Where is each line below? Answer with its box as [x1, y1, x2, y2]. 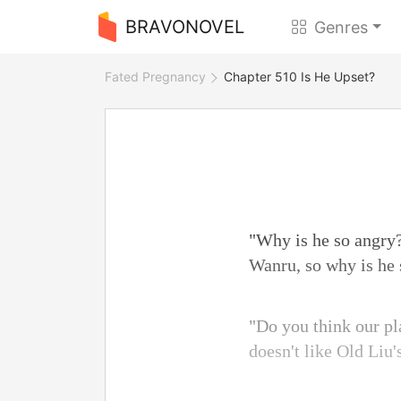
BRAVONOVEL [124, 16, 244, 38]
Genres [314, 17, 369, 37]
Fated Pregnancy [105, 69, 206, 84]
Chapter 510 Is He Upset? [224, 69, 375, 84]
